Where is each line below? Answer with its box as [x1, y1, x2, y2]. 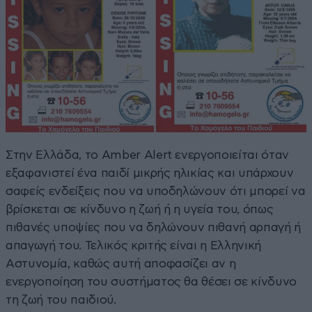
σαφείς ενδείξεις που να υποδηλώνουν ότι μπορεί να [6, 185, 306, 198]
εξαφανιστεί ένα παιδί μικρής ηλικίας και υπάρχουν [6, 167, 294, 180]
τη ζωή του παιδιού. [6, 294, 116, 306]
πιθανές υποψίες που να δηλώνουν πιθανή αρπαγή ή [6, 221, 302, 234]
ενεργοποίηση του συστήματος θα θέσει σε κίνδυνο [6, 276, 297, 288]
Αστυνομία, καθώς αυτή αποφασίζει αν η [6, 258, 236, 270]
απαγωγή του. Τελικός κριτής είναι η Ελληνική [6, 240, 262, 252]
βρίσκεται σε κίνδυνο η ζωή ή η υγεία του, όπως [6, 203, 274, 216]
